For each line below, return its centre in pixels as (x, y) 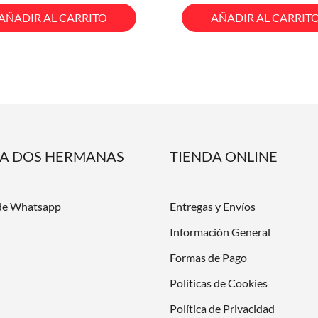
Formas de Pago (208, 257)
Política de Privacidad (222, 308)
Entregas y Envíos (213, 206)
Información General (220, 231)
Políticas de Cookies (219, 283)
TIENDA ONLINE (224, 156)
